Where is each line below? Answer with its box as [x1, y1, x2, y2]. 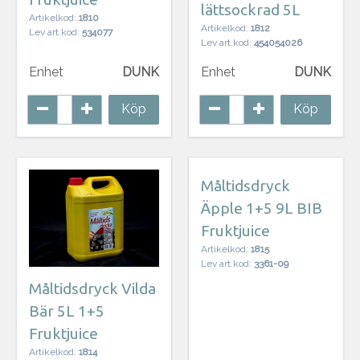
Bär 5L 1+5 [29, 302, 104, 321]
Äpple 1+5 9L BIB [201, 198, 322, 217]
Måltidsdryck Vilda [29, 280, 156, 298]
